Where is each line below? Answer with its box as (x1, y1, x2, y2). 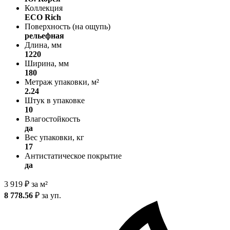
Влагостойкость (25, 114, 80, 123)
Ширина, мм (25, 59, 69, 68)
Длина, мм (25, 40, 62, 49)
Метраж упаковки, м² (25, 77, 99, 86)
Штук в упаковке (25, 95, 85, 105)
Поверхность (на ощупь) (25, 22, 110, 31)
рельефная (25, 31, 64, 40)
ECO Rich (25, 12, 61, 22)
